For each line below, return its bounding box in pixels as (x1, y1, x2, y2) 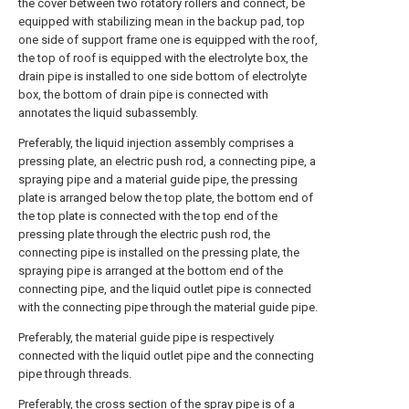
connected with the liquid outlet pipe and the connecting (18, 349, 314, 362)
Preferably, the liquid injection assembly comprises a (18, 136, 294, 150)
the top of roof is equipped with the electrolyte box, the (18, 51, 308, 65)
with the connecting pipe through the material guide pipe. (18, 300, 318, 314)
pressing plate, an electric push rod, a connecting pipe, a (18, 154, 316, 168)
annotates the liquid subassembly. (18, 106, 198, 120)
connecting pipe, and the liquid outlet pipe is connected (18, 282, 311, 296)
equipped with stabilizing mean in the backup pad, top (18, 15, 305, 28)
